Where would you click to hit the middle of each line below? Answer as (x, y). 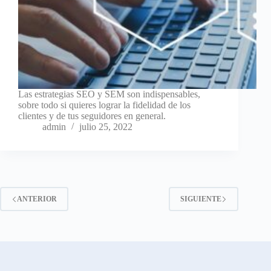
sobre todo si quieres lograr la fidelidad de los (104, 105)
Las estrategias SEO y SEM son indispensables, (109, 94)
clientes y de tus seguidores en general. (92, 116)
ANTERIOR (37, 199)
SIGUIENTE (201, 199)
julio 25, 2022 (106, 127)
